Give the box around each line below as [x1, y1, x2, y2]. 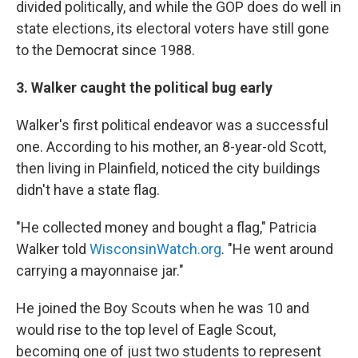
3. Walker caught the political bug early [16, 79, 272, 96]
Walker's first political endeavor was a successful [16, 117, 328, 133]
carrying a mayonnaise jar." [16, 262, 184, 279]
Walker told [16, 241, 89, 257]
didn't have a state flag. [16, 181, 160, 198]
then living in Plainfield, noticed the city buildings [16, 160, 320, 177]
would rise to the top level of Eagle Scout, [16, 321, 276, 338]
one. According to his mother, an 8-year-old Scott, [16, 138, 326, 155]
